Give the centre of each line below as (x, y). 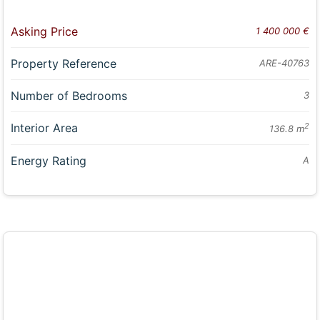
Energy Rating (49, 161)
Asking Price (45, 32)
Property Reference (64, 64)
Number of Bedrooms (69, 96)
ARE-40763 (284, 63)
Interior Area (45, 128)
